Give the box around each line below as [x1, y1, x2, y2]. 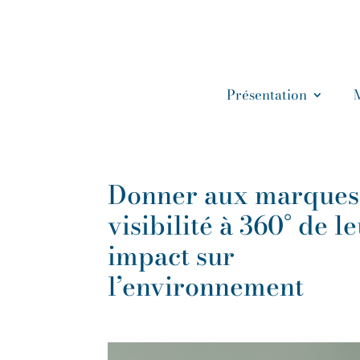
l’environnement [108, 266, 305, 306]
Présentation [227, 84, 307, 105]
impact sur [108, 235, 235, 276]
